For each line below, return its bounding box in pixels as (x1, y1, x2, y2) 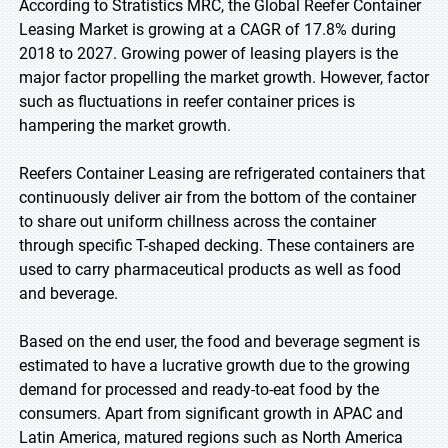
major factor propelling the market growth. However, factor (19, 68, 429, 87)
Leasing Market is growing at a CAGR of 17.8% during (19, 20, 396, 39)
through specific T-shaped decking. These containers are (19, 236, 414, 255)
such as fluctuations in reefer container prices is (19, 92, 355, 111)
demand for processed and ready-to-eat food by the (19, 380, 379, 399)
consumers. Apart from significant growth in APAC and (19, 404, 403, 423)
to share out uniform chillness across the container (19, 212, 376, 231)
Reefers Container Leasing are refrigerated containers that (19, 164, 425, 183)
